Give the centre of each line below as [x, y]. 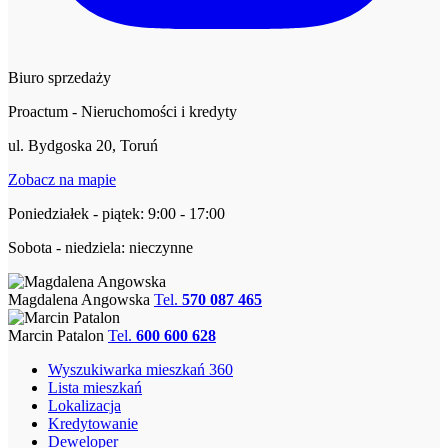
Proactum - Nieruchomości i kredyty [122, 112]
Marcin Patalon [56, 336]
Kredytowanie [93, 424]
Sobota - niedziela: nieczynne [100, 248]
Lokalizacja [84, 406]
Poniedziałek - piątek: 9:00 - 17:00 [116, 214]
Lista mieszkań [95, 388]
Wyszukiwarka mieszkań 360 [140, 370]
